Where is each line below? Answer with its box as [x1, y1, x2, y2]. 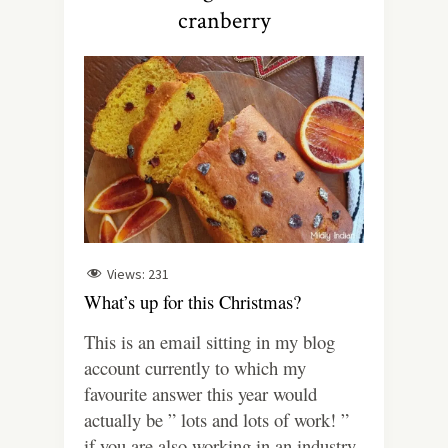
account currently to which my [84, 355, 306, 381]
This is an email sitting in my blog [84, 329, 335, 355]
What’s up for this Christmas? [84, 289, 301, 315]
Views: [107, 264, 145, 283]
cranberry [177, 5, 271, 36]
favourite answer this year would [84, 381, 317, 407]
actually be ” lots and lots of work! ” [84, 407, 349, 433]
